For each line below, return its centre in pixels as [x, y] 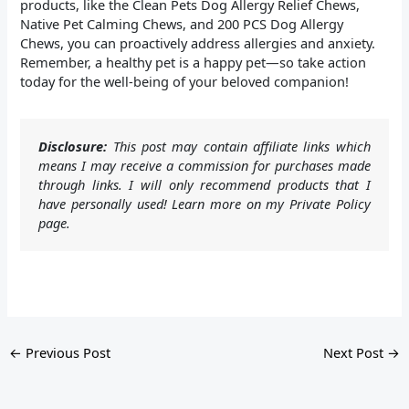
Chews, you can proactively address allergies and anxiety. [198, 43]
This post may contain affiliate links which [239, 147]
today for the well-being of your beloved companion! [185, 82]
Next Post [356, 353]
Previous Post [66, 353]
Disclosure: [73, 147]
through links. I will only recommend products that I [204, 185]
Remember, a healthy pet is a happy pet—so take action [194, 63]
